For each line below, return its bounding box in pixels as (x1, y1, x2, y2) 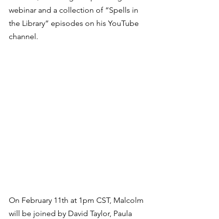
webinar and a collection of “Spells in (9, 5, 140, 15)
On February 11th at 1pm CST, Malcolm (9, 196, 146, 205)
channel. (9, 32, 42, 41)
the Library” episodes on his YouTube (9, 19, 141, 28)
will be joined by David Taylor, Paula (9, 209, 134, 218)
